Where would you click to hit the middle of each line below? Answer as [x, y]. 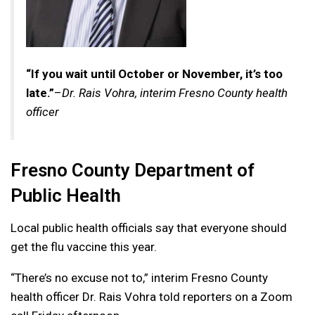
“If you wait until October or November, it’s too [154, 74]
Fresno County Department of [133, 171]
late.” [40, 93]
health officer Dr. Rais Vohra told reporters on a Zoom [152, 297]
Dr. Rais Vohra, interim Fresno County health [175, 93]
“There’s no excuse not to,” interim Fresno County [139, 278]
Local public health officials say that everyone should [149, 228]
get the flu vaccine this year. [84, 247]
